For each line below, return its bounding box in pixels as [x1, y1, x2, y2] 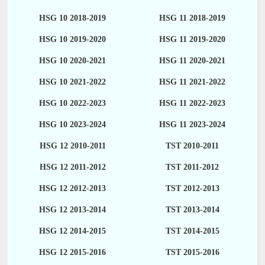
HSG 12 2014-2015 [39, 227, 106, 236]
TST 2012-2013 [165, 184, 219, 193]
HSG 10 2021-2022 [39, 77, 106, 87]
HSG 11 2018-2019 [159, 14, 226, 23]
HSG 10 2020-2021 [39, 56, 106, 66]
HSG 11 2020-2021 [159, 56, 226, 66]
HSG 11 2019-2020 [159, 35, 226, 44]
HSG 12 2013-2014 [39, 205, 106, 215]
